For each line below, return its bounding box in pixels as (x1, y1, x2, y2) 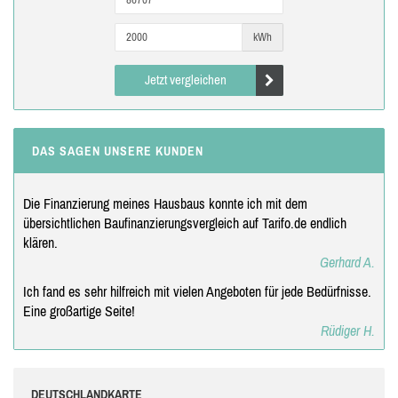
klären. (23, 234, 58, 251)
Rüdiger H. (321, 322, 375, 338)
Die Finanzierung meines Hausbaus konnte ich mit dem (23, 195, 307, 211)
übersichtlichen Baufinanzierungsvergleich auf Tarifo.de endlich (23, 214, 346, 231)
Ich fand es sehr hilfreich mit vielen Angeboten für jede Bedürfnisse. (23, 283, 371, 299)
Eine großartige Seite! (23, 302, 135, 319)
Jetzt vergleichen (144, 71, 227, 87)
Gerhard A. (320, 253, 375, 270)
